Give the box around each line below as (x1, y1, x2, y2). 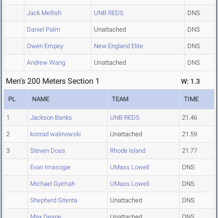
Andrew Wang (27, 59, 65, 67)
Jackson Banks (30, 114, 72, 122)
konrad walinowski (30, 130, 81, 138)
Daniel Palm (27, 26, 60, 34)
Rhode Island (110, 147, 145, 155)
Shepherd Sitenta (30, 197, 77, 204)
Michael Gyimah (30, 180, 75, 188)
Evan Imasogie (30, 163, 71, 171)
